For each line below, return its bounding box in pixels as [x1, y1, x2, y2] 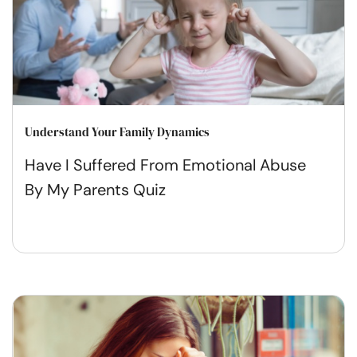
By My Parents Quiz [25, 178, 166, 200]
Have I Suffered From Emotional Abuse [25, 154, 306, 175]
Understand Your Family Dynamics [25, 123, 210, 140]
